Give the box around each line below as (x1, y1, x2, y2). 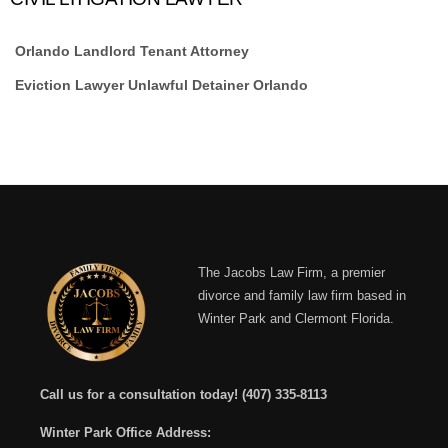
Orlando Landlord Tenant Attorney (15, 43, 249, 59)
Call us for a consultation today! (40, 387, 242, 402)
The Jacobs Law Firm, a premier (198, 265, 385, 280)
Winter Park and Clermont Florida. (198, 311, 394, 326)
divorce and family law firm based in (198, 288, 406, 303)
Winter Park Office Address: (40, 425, 211, 440)
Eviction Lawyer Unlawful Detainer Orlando (15, 77, 308, 93)
